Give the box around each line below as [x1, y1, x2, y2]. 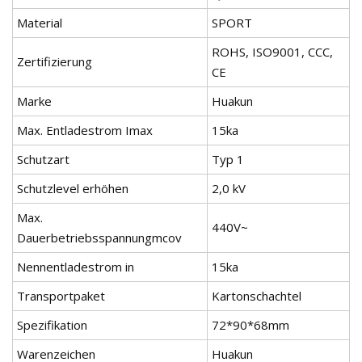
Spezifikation [17, 317, 87, 334]
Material [17, 15, 62, 32]
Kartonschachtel [212, 288, 301, 305]
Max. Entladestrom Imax [17, 122, 153, 139]
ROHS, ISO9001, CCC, [212, 44, 333, 61]
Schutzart [17, 151, 69, 168]
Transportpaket [17, 288, 105, 305]
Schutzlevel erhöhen [17, 180, 128, 197]
